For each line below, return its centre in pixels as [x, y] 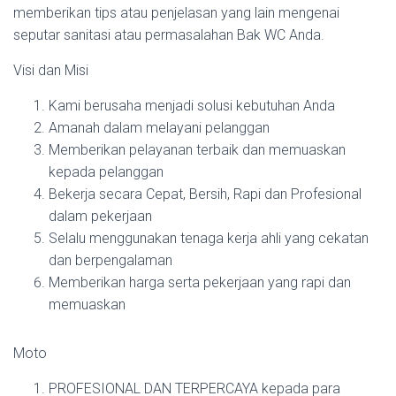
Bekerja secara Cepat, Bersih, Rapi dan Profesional [205, 194]
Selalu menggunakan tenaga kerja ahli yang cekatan [209, 238]
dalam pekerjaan [100, 216]
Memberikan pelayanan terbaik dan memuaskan [197, 150]
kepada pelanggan [106, 172]
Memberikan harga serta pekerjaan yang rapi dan [200, 282]
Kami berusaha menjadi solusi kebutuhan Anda [192, 106]
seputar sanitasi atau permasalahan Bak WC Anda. [169, 35]
